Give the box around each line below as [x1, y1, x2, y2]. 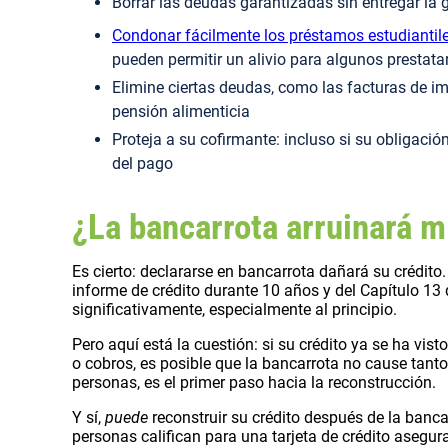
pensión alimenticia [112, 101, 250, 121]
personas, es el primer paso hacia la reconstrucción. [72, 372, 436, 392]
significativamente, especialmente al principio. [72, 299, 397, 319]
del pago [112, 153, 173, 173]
